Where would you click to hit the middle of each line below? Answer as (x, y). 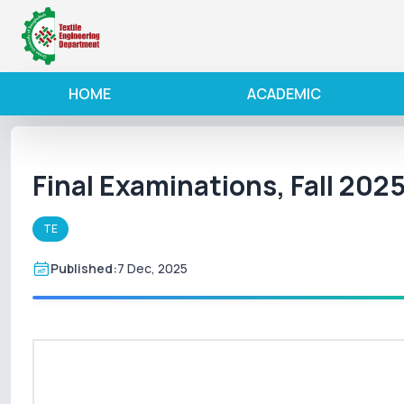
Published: (84, 268)
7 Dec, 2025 (152, 268)
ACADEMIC (284, 94)
